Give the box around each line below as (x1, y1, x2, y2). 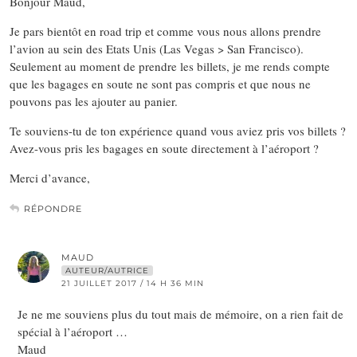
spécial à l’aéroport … (18, 324, 127, 340)
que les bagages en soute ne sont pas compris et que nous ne (10, 76, 311, 92)
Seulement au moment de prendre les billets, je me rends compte (10, 58, 330, 75)
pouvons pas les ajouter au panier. (10, 93, 178, 110)
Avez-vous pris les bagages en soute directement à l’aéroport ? (10, 140, 319, 157)
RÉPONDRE (24, 203, 82, 215)
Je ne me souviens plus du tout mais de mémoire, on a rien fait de (18, 306, 343, 323)
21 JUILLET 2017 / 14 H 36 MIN (61, 278, 204, 289)
